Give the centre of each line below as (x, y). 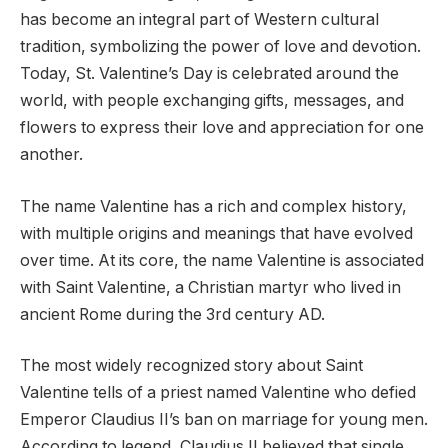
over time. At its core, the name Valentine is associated (222, 260)
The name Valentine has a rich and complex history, (213, 206)
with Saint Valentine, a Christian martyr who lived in (210, 287)
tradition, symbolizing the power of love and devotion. (220, 47)
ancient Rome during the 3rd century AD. (172, 314)
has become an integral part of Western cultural (199, 20)
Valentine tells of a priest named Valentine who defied (218, 393)
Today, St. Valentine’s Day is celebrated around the (209, 74)
